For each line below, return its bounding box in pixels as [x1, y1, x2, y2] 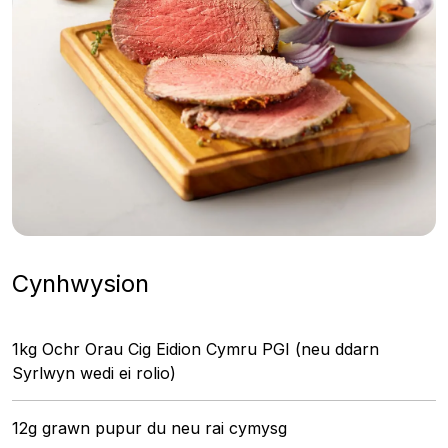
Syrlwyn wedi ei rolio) [12, 363, 176, 383]
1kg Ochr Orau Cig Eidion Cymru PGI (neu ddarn [12, 339, 379, 359]
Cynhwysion [12, 269, 156, 298]
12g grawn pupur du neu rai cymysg [12, 418, 287, 438]
